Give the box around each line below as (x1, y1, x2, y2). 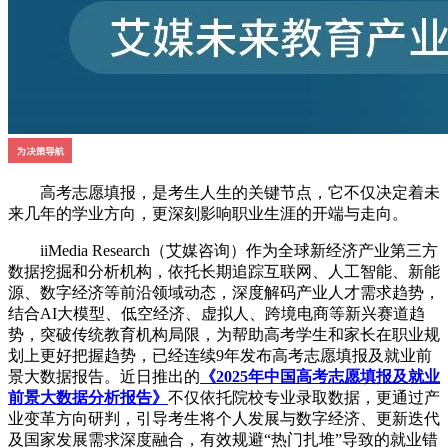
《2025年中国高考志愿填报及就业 (200, 368, 440, 386)
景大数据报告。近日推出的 (8, 368, 200, 386)
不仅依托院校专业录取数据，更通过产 (168, 389, 440, 407)
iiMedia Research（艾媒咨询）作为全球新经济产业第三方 (8, 242, 438, 260)
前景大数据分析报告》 (8, 389, 168, 407)
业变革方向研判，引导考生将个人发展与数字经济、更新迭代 (8, 410, 440, 428)
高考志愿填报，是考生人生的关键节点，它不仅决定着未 (8, 184, 440, 202)
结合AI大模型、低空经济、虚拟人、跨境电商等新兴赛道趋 (8, 305, 425, 323)
